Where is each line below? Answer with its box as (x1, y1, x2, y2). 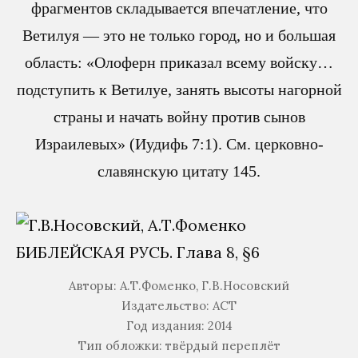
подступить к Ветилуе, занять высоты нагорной (16, 81, 342, 98)
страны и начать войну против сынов (53, 108, 305, 125)
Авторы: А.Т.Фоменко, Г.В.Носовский (69, 278, 289, 294)
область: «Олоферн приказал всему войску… (25, 54, 333, 71)
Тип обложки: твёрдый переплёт (78, 338, 280, 354)
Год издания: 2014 (125, 318, 233, 334)
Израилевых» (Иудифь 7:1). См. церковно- (34, 135, 324, 153)
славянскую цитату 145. (97, 162, 261, 180)
